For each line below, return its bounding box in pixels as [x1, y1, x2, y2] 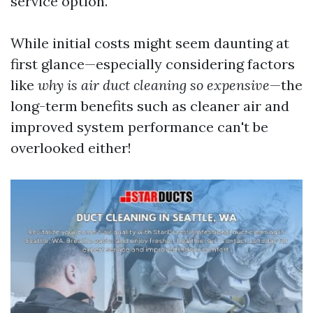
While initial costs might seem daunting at [10, 34, 289, 52]
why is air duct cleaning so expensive [38, 76, 270, 94]
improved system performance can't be [10, 118, 268, 136]
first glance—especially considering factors [10, 55, 295, 73]
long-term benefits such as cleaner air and [10, 97, 289, 115]
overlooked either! [10, 139, 131, 156]
